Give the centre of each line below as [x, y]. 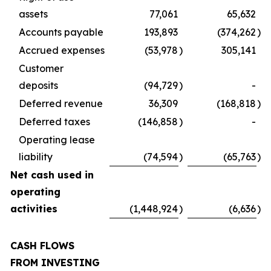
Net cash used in [52, 175]
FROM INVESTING [55, 262]
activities [34, 208]
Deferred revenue [61, 103]
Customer [41, 68]
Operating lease [57, 139]
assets [33, 14]
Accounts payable [61, 32]
